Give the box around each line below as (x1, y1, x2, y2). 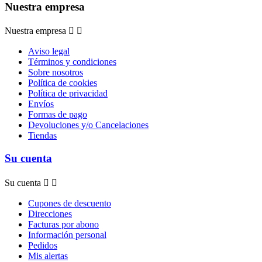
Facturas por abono (28, 219, 99, 229)
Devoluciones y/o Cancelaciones (28, 120, 149, 130)
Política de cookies (28, 78, 97, 88)
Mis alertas (28, 250, 68, 261)
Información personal (28, 229, 106, 240)
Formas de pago (28, 109, 87, 120)
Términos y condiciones (28, 57, 116, 67)
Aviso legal (28, 46, 70, 57)
